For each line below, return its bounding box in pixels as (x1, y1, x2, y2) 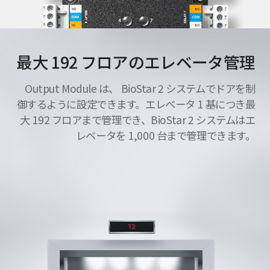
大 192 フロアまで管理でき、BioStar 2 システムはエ (20, 112, 256, 128)
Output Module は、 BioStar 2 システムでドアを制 (25, 81, 256, 96)
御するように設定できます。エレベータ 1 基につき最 (16, 96, 256, 112)
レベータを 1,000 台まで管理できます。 (75, 128, 256, 143)
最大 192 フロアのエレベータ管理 (16, 50, 256, 74)
